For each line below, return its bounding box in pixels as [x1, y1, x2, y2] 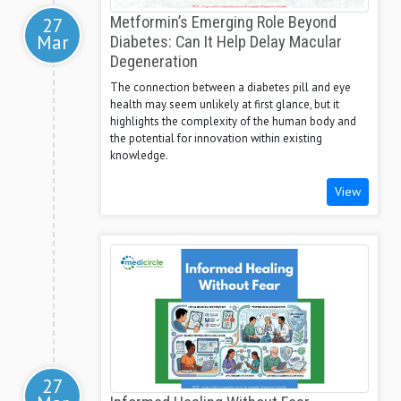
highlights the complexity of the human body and [110, 114, 356, 130]
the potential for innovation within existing [110, 131, 322, 147]
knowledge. [110, 148, 168, 164]
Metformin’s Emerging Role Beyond [110, 13, 337, 33]
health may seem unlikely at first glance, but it [110, 97, 339, 113]
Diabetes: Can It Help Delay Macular [110, 32, 342, 53]
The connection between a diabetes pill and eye [110, 80, 351, 96]
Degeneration [110, 52, 198, 73]
